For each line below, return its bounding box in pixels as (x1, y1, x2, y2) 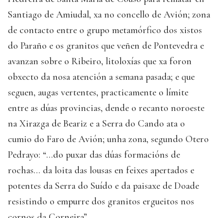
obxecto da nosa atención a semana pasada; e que (8, 71, 195, 83)
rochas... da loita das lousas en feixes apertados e (8, 164, 194, 176)
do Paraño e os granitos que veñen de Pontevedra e (8, 39, 204, 52)
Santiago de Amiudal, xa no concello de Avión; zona (8, 8, 210, 20)
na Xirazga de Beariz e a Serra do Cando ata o (8, 117, 185, 129)
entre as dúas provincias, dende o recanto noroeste (8, 102, 204, 114)
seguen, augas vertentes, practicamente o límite (8, 86, 188, 98)
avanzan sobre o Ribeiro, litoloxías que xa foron (8, 55, 192, 67)
